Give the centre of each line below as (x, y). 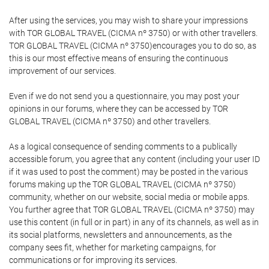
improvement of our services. (62, 71)
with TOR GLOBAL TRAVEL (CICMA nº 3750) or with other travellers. (133, 33)
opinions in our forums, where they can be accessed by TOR (119, 109)
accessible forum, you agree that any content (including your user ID (134, 159)
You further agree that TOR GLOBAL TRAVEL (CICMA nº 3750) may (132, 210)
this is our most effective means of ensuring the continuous (119, 58)
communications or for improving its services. (93, 260)
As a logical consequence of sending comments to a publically (123, 147)
